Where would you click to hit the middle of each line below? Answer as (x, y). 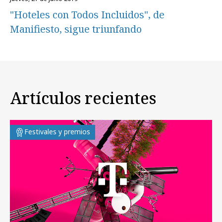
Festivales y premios (57, 132)
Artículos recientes (83, 98)
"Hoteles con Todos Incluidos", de (87, 14)
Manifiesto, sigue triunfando (76, 29)
